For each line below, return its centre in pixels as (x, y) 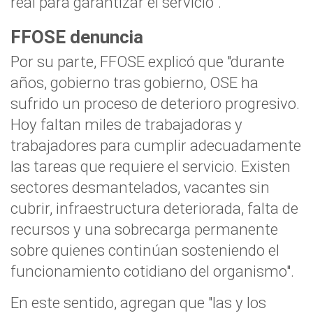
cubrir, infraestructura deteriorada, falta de (154, 209)
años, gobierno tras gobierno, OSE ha (134, 83)
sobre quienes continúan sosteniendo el (145, 250)
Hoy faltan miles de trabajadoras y (126, 125)
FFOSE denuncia (77, 37)
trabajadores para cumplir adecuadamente (156, 146)
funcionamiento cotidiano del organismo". (152, 271)
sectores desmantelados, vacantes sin (140, 188)
